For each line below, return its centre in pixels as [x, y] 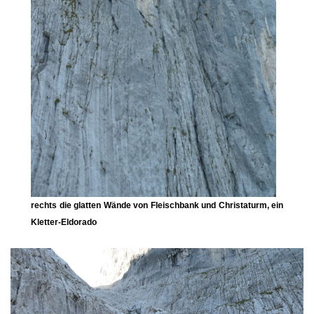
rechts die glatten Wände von [91, 205]
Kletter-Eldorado [64, 222]
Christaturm [243, 205]
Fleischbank [175, 205]
